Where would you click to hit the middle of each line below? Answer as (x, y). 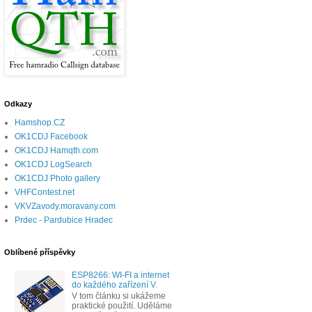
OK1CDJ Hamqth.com (56, 151)
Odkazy (18, 104)
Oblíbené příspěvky (40, 252)
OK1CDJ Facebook (51, 137)
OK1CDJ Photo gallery (57, 179)
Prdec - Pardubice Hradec (64, 220)
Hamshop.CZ (40, 123)
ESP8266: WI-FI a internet (120, 275)
